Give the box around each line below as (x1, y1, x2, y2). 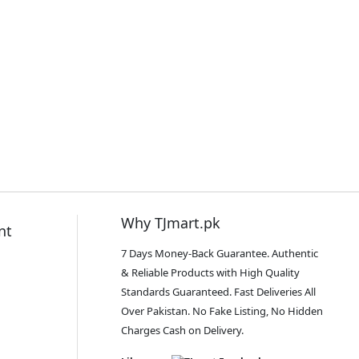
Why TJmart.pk (121, 212, 220, 232)
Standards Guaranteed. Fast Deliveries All (121, 284, 316, 299)
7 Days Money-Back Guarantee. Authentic (121, 245, 318, 260)
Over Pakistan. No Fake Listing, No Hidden (121, 303, 323, 318)
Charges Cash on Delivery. (121, 322, 244, 337)
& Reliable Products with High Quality (121, 264, 300, 280)
